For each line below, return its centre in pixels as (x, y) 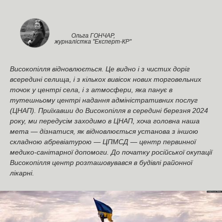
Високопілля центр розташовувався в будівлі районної (101, 162)
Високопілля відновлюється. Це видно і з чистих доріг (100, 69)
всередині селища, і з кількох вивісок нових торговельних (106, 79)
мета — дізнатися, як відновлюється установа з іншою (104, 131)
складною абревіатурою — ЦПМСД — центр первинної (103, 141)
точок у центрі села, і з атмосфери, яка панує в (91, 89)
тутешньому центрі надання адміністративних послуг (104, 100)
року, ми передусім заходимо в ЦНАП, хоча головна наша (105, 121)
